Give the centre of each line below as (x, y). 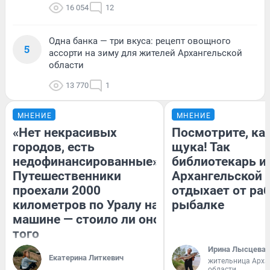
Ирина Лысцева (237, 249)
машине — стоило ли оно (86, 219)
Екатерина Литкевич (86, 257)
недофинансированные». (87, 161)
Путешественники (67, 176)
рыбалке (198, 205)
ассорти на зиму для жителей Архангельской (146, 53)
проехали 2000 (57, 190)
